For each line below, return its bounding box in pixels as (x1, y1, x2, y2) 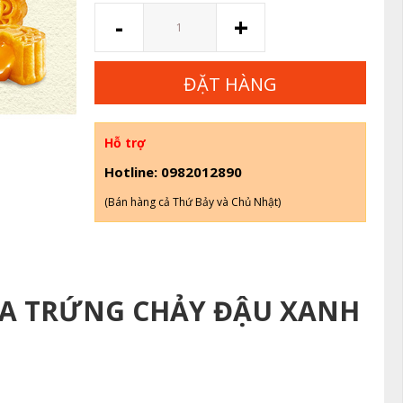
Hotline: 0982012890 (104, 163, 243, 181)
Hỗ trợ (104, 134, 147, 151)
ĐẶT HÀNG (184, 72, 278, 96)
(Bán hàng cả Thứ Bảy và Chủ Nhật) (104, 194, 282, 210)
